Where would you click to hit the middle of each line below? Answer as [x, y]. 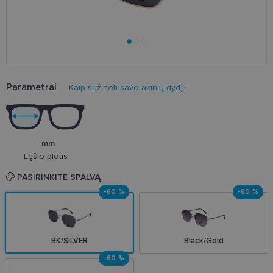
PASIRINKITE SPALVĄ [58, 177]
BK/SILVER [69, 241]
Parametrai [31, 87]
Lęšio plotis [45, 157]
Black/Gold [204, 241]
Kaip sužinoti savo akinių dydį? [128, 88]
